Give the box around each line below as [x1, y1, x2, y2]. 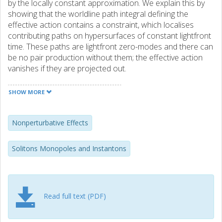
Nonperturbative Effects [12, 118, 88, 127]
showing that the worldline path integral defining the [8, 8, 188, 19]
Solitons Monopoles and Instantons [12, 144, 126, 153]
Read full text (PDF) [44, 191, 106, 201]
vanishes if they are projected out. [8, 63, 126, 74]
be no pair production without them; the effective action [8, 52, 203, 63]
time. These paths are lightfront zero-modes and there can [8, 41, 213, 52]
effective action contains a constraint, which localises [8, 19, 194, 30]
